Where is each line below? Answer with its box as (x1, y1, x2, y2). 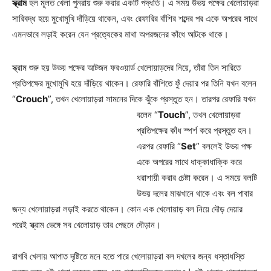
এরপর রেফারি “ (137, 140, 181, 152)
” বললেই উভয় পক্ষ (196, 140, 252, 152)
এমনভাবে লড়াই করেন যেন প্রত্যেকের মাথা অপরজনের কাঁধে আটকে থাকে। (12, 28, 229, 40)
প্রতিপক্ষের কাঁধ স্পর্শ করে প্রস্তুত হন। (137, 124, 252, 136)
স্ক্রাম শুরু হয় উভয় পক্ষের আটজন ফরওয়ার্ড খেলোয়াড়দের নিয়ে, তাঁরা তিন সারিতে (12, 61, 241, 73)
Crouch (16, 93, 48, 105)
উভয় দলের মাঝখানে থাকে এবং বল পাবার (137, 187, 253, 199)
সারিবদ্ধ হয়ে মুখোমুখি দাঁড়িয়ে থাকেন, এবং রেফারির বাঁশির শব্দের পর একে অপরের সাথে (12, 12, 257, 24)
